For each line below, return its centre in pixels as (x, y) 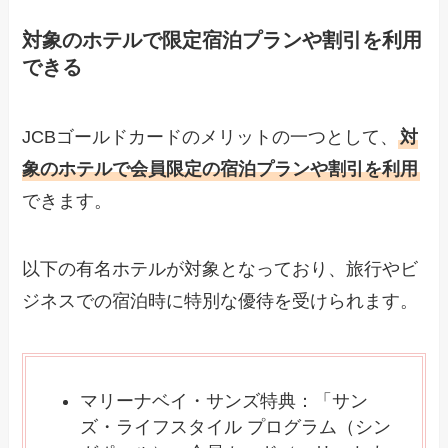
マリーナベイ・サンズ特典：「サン (224, 400)
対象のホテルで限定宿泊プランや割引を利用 (222, 40)
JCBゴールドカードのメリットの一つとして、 (210, 136)
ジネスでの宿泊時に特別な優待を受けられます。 (220, 300)
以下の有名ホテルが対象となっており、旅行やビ (220, 268)
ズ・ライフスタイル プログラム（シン (236, 426)
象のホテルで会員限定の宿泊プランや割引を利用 (220, 168)
